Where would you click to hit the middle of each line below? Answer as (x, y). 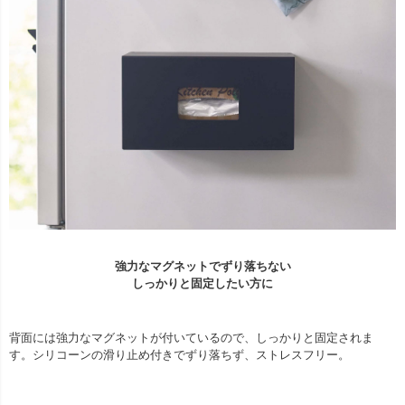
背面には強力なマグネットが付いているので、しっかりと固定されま (191, 338)
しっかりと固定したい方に (202, 284)
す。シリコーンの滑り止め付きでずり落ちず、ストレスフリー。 (179, 355)
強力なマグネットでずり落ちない (202, 267)
